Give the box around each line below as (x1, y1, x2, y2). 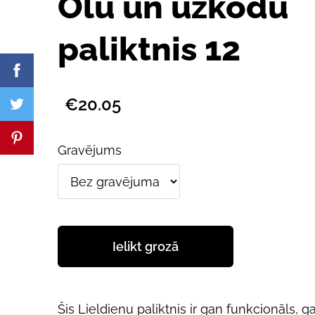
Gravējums (58, 142, 122, 157)
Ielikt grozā (112, 239, 179, 255)
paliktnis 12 (58, 29, 240, 68)
